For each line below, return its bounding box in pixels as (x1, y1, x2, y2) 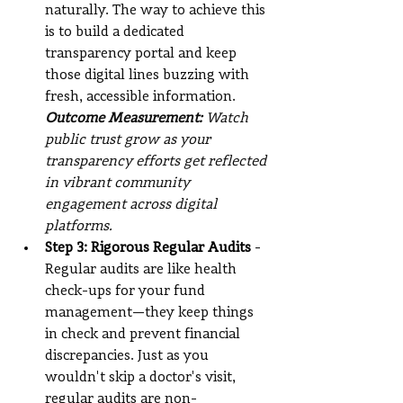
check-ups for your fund (45, 284, 209, 300)
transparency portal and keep (45, 47, 240, 62)
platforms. (45, 219, 112, 235)
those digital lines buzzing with (45, 68, 253, 84)
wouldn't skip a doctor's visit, (45, 371, 239, 386)
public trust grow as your (45, 133, 214, 148)
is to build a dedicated (45, 25, 188, 40)
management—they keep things (45, 306, 257, 321)
